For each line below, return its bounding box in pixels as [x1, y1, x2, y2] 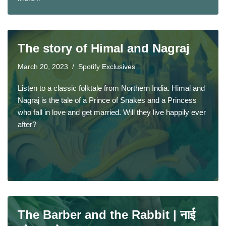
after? [18, 120, 36, 129]
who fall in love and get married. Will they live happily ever [18, 108, 206, 117]
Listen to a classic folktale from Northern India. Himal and [18, 84, 205, 92]
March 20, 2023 [18, 63, 68, 71]
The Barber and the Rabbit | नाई [18, 208, 195, 221]
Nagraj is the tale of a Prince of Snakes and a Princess [18, 96, 197, 104]
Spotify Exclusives [78, 63, 135, 71]
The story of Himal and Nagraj [18, 41, 190, 55]
